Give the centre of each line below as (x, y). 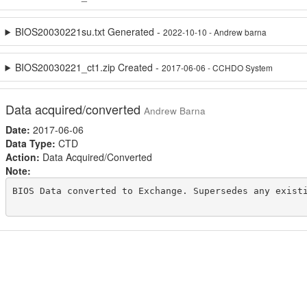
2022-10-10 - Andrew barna (215, 32)
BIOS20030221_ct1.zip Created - (89, 67)
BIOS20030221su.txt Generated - (89, 32)
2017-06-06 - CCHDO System (218, 67)
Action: (22, 157)
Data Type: (30, 143)
